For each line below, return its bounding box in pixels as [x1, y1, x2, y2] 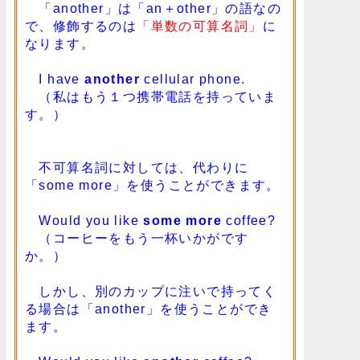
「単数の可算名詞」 [137, 19, 263, 34]
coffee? [222, 214, 276, 228]
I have [25, 72, 85, 87]
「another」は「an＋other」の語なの [25, 2, 281, 16]
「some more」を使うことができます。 [25, 178, 280, 193]
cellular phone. [140, 72, 246, 87]
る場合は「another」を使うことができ [25, 302, 272, 317]
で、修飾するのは [25, 19, 137, 34]
